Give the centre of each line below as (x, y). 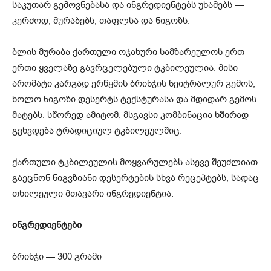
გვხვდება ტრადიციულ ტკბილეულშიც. (97, 130)
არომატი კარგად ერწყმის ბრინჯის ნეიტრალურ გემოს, (134, 83)
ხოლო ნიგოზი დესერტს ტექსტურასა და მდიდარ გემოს (134, 99)
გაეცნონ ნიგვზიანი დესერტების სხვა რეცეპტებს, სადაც (135, 178)
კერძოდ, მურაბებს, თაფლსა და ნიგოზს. (101, 20)
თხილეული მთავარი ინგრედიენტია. (93, 193)
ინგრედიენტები (47, 225)
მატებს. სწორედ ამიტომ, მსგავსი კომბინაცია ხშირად (130, 115)
